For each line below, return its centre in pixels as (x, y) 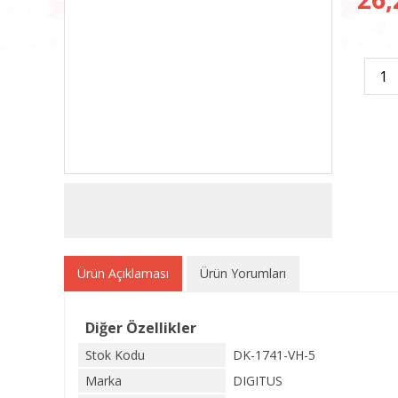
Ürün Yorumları (243, 273)
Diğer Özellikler (141, 328)
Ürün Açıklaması (123, 273)
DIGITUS (258, 381)
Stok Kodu (115, 355)
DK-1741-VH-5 (274, 355)
